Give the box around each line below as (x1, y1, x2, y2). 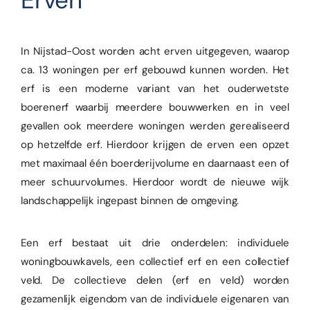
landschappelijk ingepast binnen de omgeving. (21, 193, 239, 208)
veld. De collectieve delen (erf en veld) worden (21, 273, 289, 288)
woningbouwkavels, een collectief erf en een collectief (21, 255, 289, 269)
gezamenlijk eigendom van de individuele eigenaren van (21, 292, 289, 307)
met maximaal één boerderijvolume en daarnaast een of (21, 156, 289, 170)
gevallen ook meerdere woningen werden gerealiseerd (21, 118, 289, 133)
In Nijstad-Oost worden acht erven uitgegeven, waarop (21, 44, 289, 58)
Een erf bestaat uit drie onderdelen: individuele (21, 236, 289, 250)
